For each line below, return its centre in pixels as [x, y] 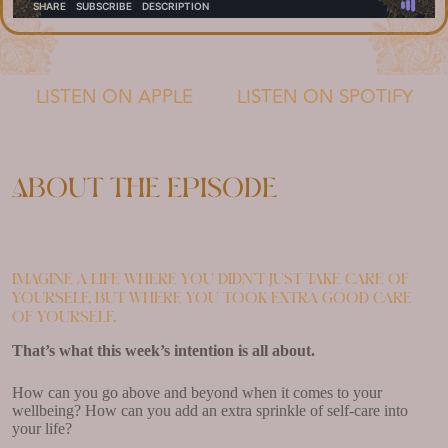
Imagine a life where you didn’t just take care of [210, 279]
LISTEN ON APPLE [114, 97]
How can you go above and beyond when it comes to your [197, 392]
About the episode [144, 188]
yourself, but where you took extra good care [212, 298]
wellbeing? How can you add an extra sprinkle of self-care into [210, 410]
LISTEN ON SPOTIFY [324, 97]
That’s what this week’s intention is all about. [163, 350]
